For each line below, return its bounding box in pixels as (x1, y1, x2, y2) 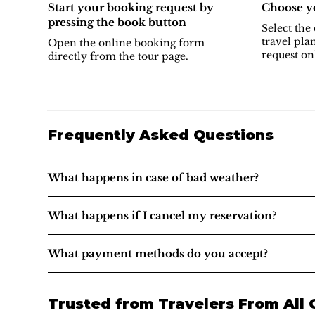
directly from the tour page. (47, 50, 188, 63)
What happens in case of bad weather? (47, 171, 259, 185)
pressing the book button (47, 15, 186, 30)
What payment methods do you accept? (47, 247, 268, 261)
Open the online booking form (47, 37, 205, 50)
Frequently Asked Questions (47, 127, 274, 144)
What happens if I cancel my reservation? (47, 209, 276, 223)
